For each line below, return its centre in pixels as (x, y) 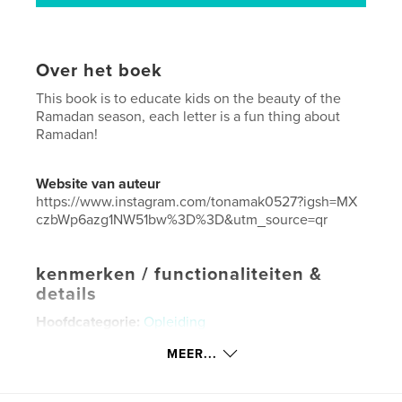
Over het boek (100, 70)
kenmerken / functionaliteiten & (179, 274)
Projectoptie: (79, 376)
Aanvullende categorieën (117, 349)
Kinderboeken (246, 349)
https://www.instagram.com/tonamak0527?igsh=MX (197, 201)
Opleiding (175, 322)
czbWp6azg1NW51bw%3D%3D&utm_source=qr (182, 219)
